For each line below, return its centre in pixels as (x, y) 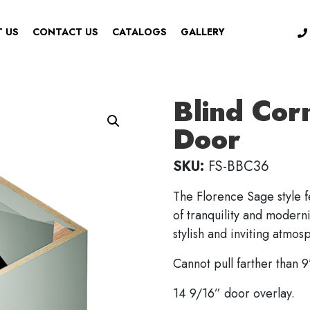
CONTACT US (66, 31)
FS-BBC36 (237, 166)
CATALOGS (140, 31)
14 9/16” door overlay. (234, 293)
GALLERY (203, 31)
